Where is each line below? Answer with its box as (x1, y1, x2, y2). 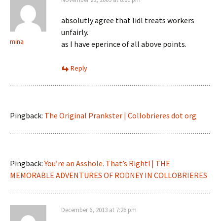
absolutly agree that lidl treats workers (61, 15, 194, 25)
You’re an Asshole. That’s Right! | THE (44, 158, 170, 168)
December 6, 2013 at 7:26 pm (61, 206, 137, 214)
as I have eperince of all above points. (61, 39, 186, 49)
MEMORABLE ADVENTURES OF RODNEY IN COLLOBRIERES (10, 170, 207, 180)
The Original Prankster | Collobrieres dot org (44, 110, 196, 120)
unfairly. (61, 27, 88, 37)
